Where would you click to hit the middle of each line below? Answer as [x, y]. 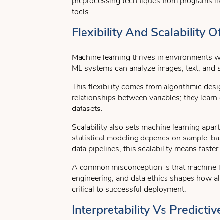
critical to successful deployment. [129, 189]
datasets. [87, 109]
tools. [81, 12]
